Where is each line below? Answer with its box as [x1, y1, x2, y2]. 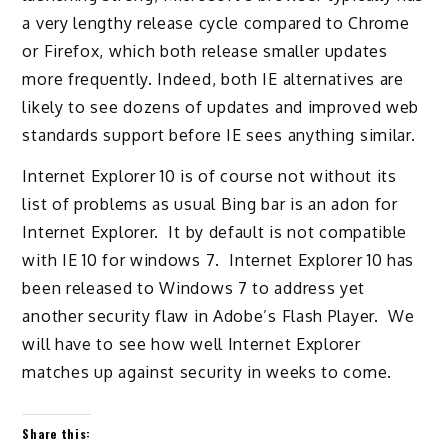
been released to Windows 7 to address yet [22, 277, 366, 298]
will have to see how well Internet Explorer [22, 333, 361, 354]
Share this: [22, 424, 92, 442]
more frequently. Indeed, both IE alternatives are [22, 69, 404, 90]
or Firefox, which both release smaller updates [22, 41, 388, 62]
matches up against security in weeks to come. [22, 361, 392, 382]
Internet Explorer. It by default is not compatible [22, 221, 408, 242]
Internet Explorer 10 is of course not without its [22, 165, 397, 186]
